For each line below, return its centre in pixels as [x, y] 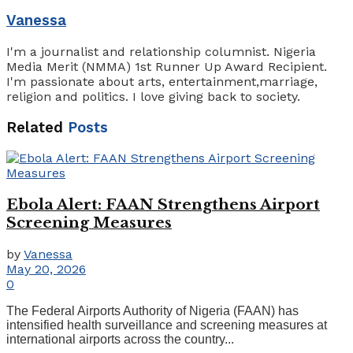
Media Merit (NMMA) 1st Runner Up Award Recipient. [167, 66]
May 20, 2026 [46, 269]
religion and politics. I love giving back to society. [153, 96]
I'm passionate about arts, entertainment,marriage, [162, 81]
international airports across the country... [120, 339]
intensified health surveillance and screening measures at [167, 325]
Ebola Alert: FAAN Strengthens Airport [163, 204]
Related [35, 127]
